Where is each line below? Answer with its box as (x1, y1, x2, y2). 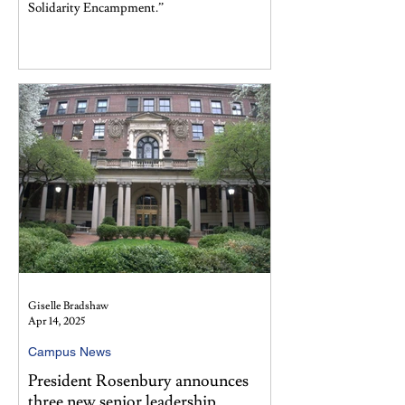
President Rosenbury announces (28, 371, 249, 391)
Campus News (28, 344, 111, 359)
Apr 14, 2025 (28, 315, 85, 328)
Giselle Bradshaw (28, 299, 108, 313)
